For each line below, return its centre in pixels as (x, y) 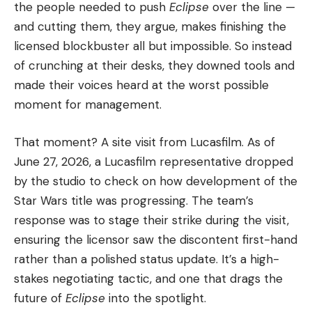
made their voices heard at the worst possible (141, 85)
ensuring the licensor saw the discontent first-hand (156, 239)
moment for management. (88, 105)
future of (40, 298)
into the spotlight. (156, 298)
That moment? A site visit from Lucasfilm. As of (145, 142)
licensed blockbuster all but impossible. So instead (153, 46)
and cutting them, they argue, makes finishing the (150, 27)
